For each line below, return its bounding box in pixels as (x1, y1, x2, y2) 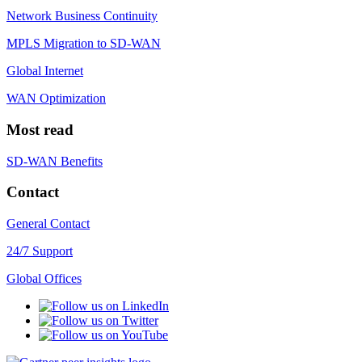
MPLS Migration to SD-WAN (6, 36, 161, 51)
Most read (6, 120, 74, 138)
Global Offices (6, 271, 82, 286)
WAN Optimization (6, 91, 106, 106)
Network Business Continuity (6, 9, 158, 23)
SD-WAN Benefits (6, 154, 103, 168)
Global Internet (6, 64, 83, 78)
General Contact (6, 217, 90, 231)
